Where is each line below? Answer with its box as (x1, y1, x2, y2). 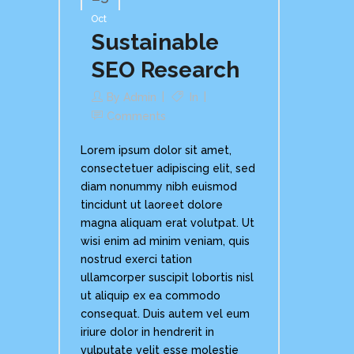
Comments (107, 110, 166, 122)
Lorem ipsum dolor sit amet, (81, 144, 232, 156)
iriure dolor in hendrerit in (81, 326, 214, 338)
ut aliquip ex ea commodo (81, 289, 220, 302)
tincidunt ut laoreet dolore (81, 198, 223, 211)
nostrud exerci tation (81, 253, 192, 265)
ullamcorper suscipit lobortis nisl (81, 271, 254, 284)
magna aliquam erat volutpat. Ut (81, 217, 254, 229)
